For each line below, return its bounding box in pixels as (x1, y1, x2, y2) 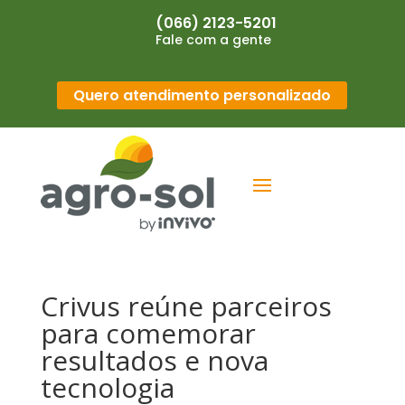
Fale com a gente (155, 31, 271, 49)
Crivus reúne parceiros (40, 287, 332, 325)
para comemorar (40, 315, 256, 352)
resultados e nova (40, 342, 268, 379)
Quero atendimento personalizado (73, 85, 332, 106)
